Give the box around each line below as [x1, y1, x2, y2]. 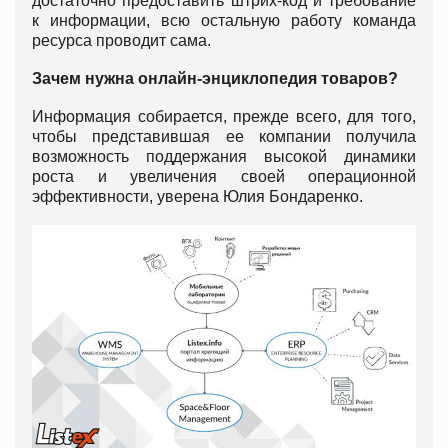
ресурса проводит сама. [32, 31, 215, 49]
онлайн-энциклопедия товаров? [138, 69, 398, 87]
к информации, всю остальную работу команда [32, 11, 416, 29]
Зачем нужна [32, 69, 134, 87]
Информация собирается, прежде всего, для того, [32, 107, 416, 125]
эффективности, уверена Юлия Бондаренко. [32, 187, 367, 205]
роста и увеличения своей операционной [32, 167, 416, 185]
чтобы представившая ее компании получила [32, 127, 416, 145]
